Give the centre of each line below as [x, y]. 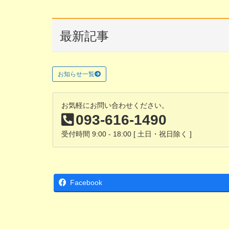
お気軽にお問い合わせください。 [115, 106]
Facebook [86, 183]
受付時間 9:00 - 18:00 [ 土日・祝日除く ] [127, 134]
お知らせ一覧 [76, 74]
